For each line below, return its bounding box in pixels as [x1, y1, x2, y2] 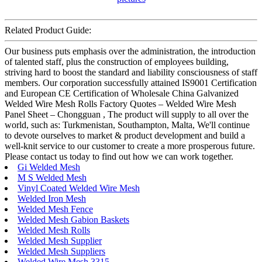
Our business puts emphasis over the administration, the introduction [5, 46, 256, 56]
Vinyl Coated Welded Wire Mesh [18, 182, 140, 193]
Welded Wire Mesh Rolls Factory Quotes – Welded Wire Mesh [5, 98, 236, 109]
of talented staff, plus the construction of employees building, [5, 56, 229, 67]
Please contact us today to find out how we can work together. [5, 151, 233, 161]
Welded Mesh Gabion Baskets [18, 214, 129, 225]
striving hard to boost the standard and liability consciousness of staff [5, 67, 257, 77]
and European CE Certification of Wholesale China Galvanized [5, 88, 239, 98]
